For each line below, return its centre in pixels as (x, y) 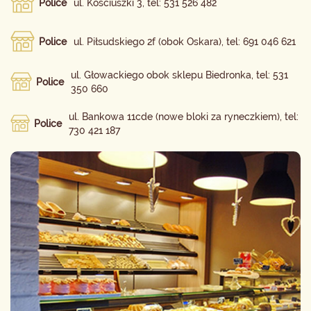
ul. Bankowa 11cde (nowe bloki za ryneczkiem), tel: (184, 117)
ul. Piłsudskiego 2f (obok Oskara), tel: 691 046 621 (185, 42)
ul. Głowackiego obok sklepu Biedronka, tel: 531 (180, 75)
